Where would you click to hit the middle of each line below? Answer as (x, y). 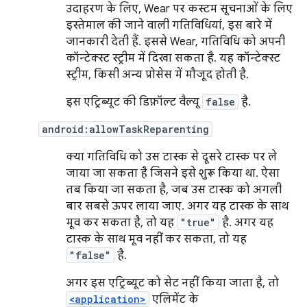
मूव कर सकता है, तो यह (121, 223)
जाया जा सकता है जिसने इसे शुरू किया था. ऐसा (173, 173)
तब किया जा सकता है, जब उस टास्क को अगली (174, 190)
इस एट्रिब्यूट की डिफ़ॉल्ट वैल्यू (134, 102)
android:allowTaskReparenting (125, 129)
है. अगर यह (246, 223)
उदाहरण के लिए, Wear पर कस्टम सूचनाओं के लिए (179, 9)
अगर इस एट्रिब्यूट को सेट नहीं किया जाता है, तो (172, 283)
